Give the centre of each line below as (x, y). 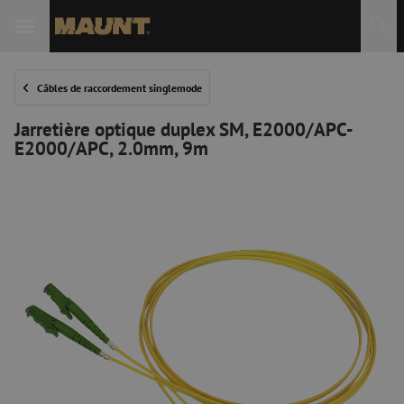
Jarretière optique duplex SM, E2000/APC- (184, 129)
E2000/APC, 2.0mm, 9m (111, 148)
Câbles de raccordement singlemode (119, 87)
